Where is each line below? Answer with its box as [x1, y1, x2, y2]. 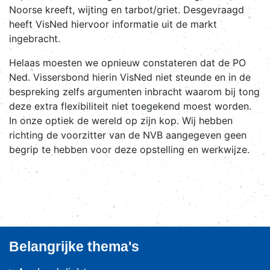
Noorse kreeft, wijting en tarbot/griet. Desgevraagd [9, 4, 244, 16]
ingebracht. [9, 33, 60, 45]
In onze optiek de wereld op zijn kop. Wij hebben [9, 115, 233, 127]
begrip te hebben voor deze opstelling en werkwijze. [9, 143, 250, 156]
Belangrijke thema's [9, 239, 139, 255]
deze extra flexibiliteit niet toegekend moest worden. [9, 100, 251, 113]
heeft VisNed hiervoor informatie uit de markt [9, 18, 217, 31]
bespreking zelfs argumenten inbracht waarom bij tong [9, 86, 260, 98]
